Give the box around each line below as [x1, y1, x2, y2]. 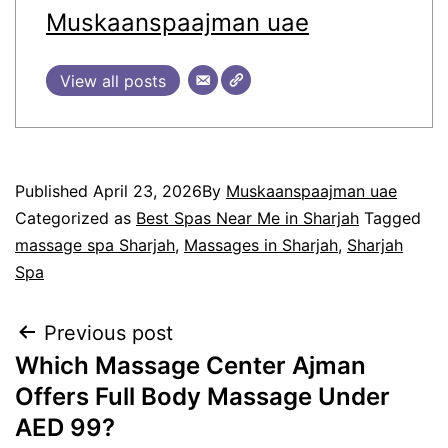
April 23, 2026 [93, 180, 202, 201]
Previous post [44, 320, 173, 345]
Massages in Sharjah [184, 234, 338, 255]
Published [15, 180, 93, 201]
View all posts [60, 70, 166, 91]
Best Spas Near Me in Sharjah [136, 207, 359, 228]
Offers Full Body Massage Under [15, 381, 390, 411]
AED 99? [15, 412, 115, 442]
